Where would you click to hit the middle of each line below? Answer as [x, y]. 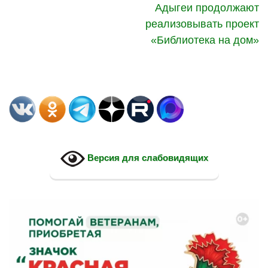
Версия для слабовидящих [146, 158]
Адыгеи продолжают [207, 7]
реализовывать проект [202, 24]
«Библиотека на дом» [205, 40]
